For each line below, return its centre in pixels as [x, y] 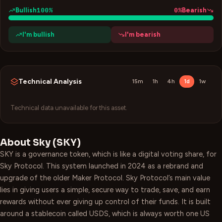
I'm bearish [143, 34]
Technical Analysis [50, 82]
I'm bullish [38, 34]
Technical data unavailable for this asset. [69, 108]
